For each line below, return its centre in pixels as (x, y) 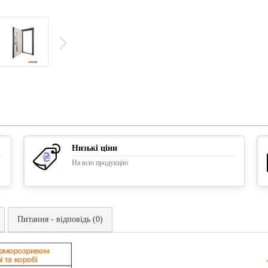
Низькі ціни (95, 148)
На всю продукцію (100, 162)
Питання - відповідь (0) (60, 219)
